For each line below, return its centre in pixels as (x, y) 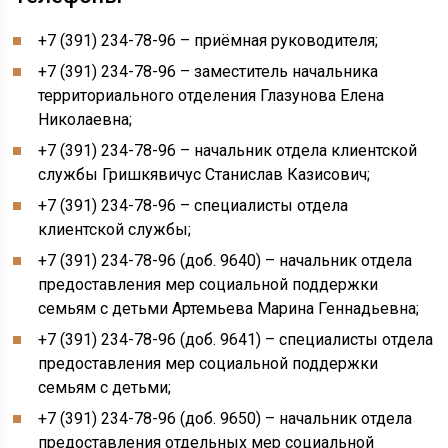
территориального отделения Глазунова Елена (211, 95)
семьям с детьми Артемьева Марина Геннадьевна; (229, 308)
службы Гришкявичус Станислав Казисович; (204, 174)
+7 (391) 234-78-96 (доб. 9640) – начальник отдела (225, 260)
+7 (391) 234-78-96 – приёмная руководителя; (208, 40)
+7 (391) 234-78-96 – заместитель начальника (208, 71)
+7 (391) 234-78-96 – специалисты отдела (193, 205)
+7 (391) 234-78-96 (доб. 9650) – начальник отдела (225, 418)
